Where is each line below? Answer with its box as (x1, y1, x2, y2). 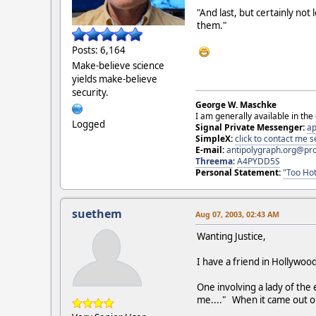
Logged (72, 117, 105, 130)
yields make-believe (72, 72, 157, 85)
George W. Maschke (195, 98, 276, 111)
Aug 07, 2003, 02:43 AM (195, 208, 279, 219)
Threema (195, 154, 233, 167)
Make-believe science (72, 59, 164, 72)
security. (72, 85, 109, 99)
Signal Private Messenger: (195, 121, 305, 133)
